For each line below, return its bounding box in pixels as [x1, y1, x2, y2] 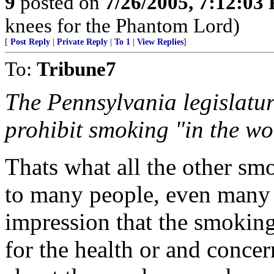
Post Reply [10, 37, 50, 46]
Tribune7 [37, 57, 116, 80]
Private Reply [57, 37, 108, 46]
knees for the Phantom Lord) [5, 14, 240, 37]
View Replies [137, 37, 183, 46]
